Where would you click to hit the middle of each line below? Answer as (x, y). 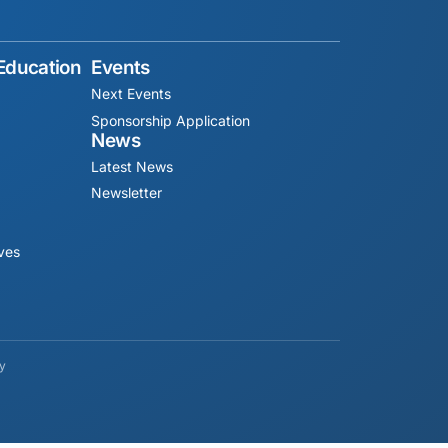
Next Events (131, 94)
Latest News (132, 166)
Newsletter (127, 193)
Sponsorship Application (171, 120)
